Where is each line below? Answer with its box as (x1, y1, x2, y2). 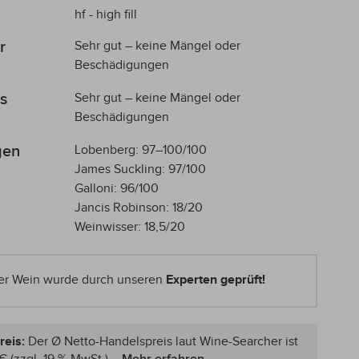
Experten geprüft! (165, 272, 265, 288)
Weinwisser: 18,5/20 (74, 219, 185, 235)
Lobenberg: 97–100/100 (74, 142, 207, 158)
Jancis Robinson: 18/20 (74, 200, 203, 216)
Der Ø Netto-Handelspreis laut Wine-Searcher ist (28, 333, 298, 349)
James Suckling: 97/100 (74, 161, 206, 177)
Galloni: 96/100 (74, 180, 159, 196)
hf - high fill (74, 6, 137, 22)
